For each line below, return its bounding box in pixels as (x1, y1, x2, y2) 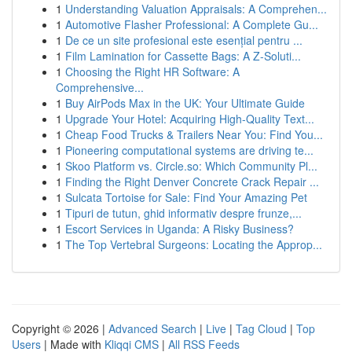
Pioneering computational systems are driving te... (65, 142, 313, 158)
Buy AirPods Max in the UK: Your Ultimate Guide (65, 95, 305, 111)
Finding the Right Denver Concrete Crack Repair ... (65, 174, 319, 189)
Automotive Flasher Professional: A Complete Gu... (65, 16, 318, 32)
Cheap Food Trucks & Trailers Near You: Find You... (65, 126, 323, 142)
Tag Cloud (236, 321, 287, 336)
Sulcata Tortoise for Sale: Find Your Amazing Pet (65, 189, 307, 205)
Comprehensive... (56, 79, 144, 95)
